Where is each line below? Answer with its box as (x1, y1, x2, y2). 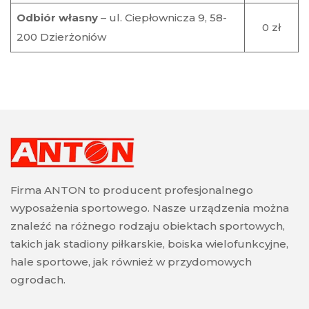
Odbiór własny (16, 11, 98, 24)
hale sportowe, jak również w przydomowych (10, 255, 252, 269)
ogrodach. (10, 273, 66, 287)
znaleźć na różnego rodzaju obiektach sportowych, (10, 219, 285, 233)
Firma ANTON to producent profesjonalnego (10, 183, 253, 197)
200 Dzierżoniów (16, 30, 106, 43)
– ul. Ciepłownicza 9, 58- (97, 11, 227, 24)
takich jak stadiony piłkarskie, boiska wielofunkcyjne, (10, 237, 288, 251)
